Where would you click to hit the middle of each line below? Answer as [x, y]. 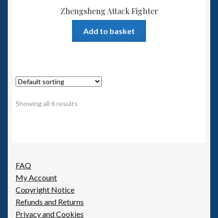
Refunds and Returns [50, 202]
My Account [36, 178]
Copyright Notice [45, 190]
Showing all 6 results [47, 103]
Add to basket [109, 31]
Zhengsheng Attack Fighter [109, 11]
